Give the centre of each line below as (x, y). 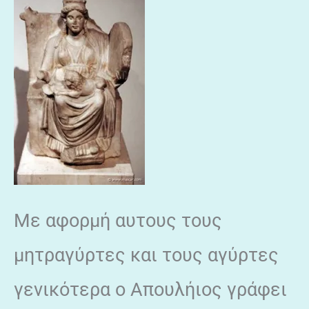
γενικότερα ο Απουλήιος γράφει (150, 289)
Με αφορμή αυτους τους (118, 220)
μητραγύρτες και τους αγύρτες (146, 255)
